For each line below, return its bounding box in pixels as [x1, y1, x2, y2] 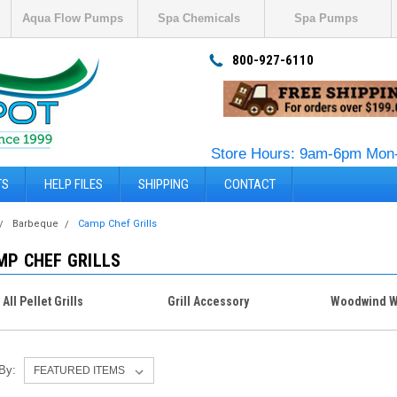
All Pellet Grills [3, 294, 84, 308]
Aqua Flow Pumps [21, 12, 123, 25]
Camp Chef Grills [78, 218, 158, 230]
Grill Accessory [167, 294, 250, 308]
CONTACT [224, 176, 276, 192]
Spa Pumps [293, 12, 358, 25]
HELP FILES [44, 176, 103, 192]
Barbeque [12, 218, 59, 230]
